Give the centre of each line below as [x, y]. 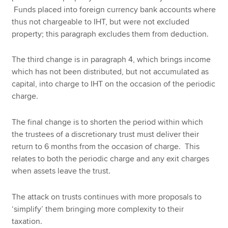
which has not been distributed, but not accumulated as [110, 72]
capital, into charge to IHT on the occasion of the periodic [114, 84]
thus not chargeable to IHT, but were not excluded [101, 22]
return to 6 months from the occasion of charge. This [106, 146]
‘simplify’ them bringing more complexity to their [98, 209]
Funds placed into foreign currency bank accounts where [114, 9]
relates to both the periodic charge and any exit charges [111, 159]
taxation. [28, 221]
